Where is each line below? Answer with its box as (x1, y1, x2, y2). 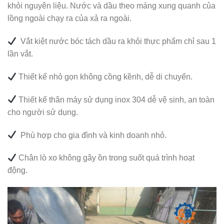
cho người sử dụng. (7, 107, 78, 116)
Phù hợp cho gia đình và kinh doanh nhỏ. (16, 130, 167, 139)
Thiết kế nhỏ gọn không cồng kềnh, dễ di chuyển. (16, 72, 193, 81)
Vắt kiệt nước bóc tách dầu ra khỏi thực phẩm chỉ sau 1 (16, 37, 216, 46)
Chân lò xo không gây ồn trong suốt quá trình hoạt (16, 153, 195, 162)
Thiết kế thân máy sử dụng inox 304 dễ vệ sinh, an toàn (16, 95, 215, 104)
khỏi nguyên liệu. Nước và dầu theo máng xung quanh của (7, 1, 215, 10)
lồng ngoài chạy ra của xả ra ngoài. (7, 14, 131, 23)
